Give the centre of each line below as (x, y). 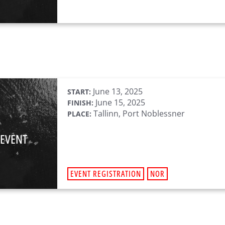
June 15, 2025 (119, 102)
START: (79, 92)
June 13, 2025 (117, 91)
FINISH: (80, 103)
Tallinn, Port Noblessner (138, 114)
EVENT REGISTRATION (106, 174)
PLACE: (79, 114)
